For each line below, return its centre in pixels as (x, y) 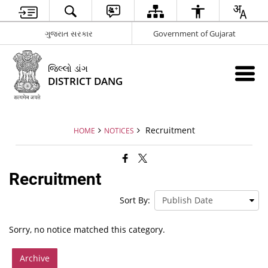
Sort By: (135, 200)
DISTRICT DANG (86, 81)
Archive (35, 258)
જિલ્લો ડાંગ (68, 68)
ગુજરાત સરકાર (69, 33)
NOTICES (119, 130)
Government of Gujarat (194, 33)
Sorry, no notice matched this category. (87, 229)
